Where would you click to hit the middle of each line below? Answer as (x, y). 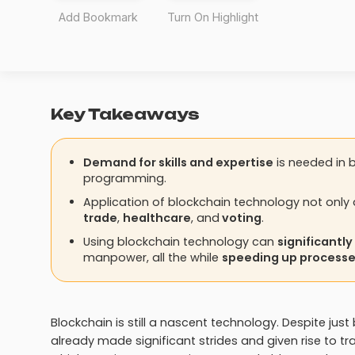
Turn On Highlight (212, 17)
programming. (126, 178)
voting (240, 218)
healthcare (157, 218)
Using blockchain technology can (180, 242)
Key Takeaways (125, 114)
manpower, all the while (153, 258)
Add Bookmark (98, 17)
